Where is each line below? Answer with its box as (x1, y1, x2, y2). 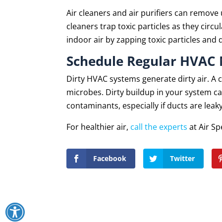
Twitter (170, 153, 195, 163)
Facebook (93, 153, 127, 163)
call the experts (130, 121, 188, 132)
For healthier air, (66, 121, 131, 132)
